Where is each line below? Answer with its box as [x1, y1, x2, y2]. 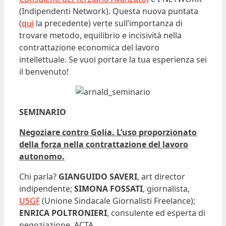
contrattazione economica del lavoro [19, 42, 159, 53]
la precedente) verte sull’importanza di [34, 18, 183, 29]
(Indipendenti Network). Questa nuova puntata [19, 6, 198, 17]
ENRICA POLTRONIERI [19, 207, 107, 219]
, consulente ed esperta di [107, 207, 205, 219]
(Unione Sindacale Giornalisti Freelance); [40, 195, 195, 207]
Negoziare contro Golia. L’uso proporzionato [19, 127, 197, 138]
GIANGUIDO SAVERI [59, 171, 137, 183]
